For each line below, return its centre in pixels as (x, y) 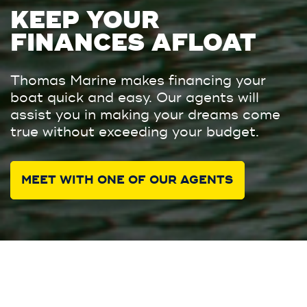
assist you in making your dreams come (145, 114)
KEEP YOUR (85, 20)
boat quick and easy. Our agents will (135, 97)
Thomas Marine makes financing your (138, 80)
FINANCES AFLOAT (133, 43)
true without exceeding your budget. (135, 132)
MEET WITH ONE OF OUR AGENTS (127, 181)
